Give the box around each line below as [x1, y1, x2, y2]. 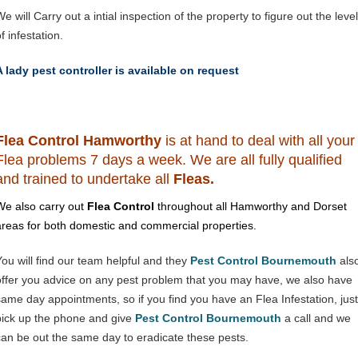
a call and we [281, 312, 351, 324]
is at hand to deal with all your [165, 133, 355, 149]
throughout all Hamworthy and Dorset [154, 200, 347, 213]
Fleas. [173, 171, 214, 187]
